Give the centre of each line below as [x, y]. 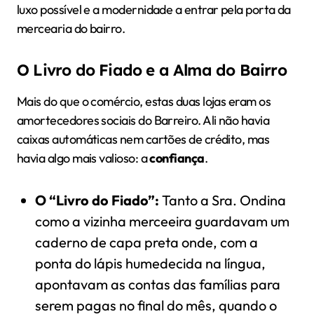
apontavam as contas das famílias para [157, 284]
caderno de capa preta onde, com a [146, 242]
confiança [177, 158]
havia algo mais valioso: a [83, 158]
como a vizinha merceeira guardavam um [162, 221]
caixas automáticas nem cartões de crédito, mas [143, 139]
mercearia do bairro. [71, 28]
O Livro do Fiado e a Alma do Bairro [152, 70]
